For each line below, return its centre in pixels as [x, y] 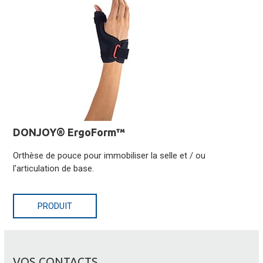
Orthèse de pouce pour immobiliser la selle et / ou [109, 156]
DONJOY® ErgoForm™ [69, 132]
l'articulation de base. [54, 169]
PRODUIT [55, 206]
